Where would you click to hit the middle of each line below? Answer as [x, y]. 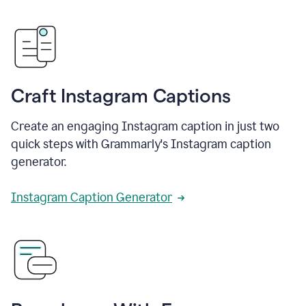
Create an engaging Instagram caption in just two [145, 126]
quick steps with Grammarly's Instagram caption [141, 144]
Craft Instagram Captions [121, 96]
